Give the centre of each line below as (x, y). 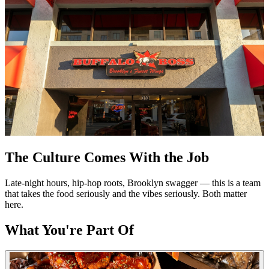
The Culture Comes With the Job (107, 158)
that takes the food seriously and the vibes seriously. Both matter (126, 194)
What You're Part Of (69, 230)
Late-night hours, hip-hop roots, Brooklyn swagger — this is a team (133, 183)
